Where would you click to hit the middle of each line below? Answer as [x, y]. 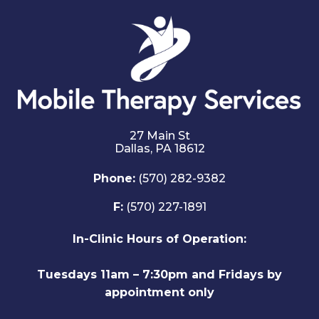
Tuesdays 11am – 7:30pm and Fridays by [159, 274]
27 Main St [159, 136]
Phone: [114, 178]
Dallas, [135, 148]
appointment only [159, 292]
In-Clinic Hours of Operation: [159, 239]
